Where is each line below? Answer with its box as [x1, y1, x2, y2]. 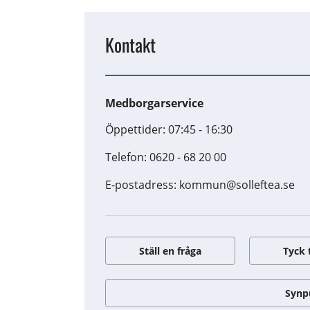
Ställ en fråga [139, 244, 202, 257]
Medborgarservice [105, 95, 204, 111]
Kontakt [105, 30, 156, 58]
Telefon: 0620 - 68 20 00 [105, 149, 227, 165]
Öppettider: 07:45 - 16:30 [105, 121, 233, 137]
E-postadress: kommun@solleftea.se [105, 176, 295, 192]
